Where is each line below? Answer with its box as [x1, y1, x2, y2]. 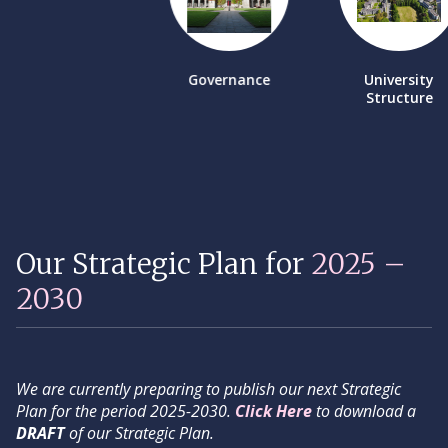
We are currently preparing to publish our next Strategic [16, 378, 401, 400]
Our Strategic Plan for [16, 246, 311, 282]
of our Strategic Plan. [65, 422, 214, 444]
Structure [365, 88, 433, 107]
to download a [312, 400, 416, 422]
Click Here [235, 400, 312, 422]
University [364, 70, 435, 89]
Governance [188, 70, 271, 89]
